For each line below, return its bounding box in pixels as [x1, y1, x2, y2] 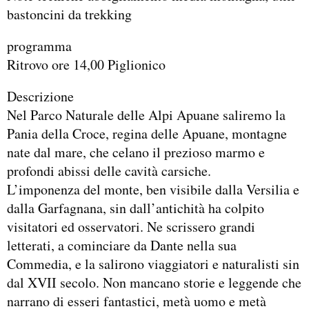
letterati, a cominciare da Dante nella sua [7, 235, 237, 255]
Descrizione [7, 86, 74, 106]
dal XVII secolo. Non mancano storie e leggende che [7, 272, 301, 292]
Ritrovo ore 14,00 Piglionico [7, 55, 166, 74]
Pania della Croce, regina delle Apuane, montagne [7, 123, 287, 143]
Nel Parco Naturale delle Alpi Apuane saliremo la [7, 105, 286, 124]
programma [7, 37, 72, 56]
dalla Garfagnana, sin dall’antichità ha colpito [7, 198, 264, 217]
